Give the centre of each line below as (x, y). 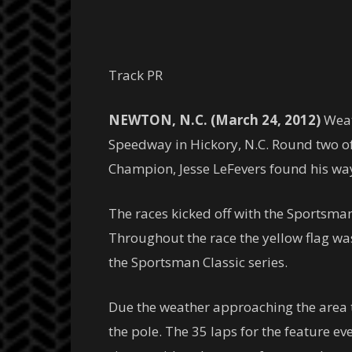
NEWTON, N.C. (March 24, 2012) (214, 120)
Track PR (136, 75)
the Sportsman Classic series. (198, 262)
